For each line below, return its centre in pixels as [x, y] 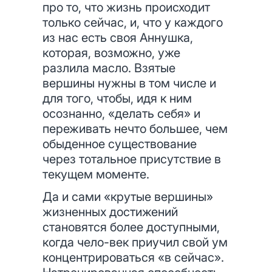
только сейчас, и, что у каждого [133, 22]
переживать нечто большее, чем [135, 129]
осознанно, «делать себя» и [121, 114]
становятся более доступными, [131, 227]
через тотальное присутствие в [132, 159]
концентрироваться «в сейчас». [133, 257]
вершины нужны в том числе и [129, 83]
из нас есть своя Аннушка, [118, 38]
